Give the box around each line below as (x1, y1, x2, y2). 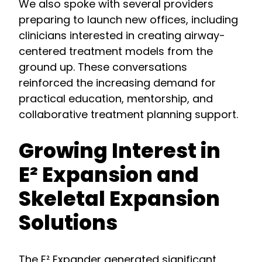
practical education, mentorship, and (19, 91, 213, 106)
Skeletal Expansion (19, 184, 220, 213)
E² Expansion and (19, 160, 199, 189)
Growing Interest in (19, 136, 220, 165)
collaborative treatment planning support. (19, 107, 238, 122)
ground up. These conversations (19, 60, 187, 75)
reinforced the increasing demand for (19, 75, 216, 91)
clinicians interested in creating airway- (19, 28, 225, 43)
